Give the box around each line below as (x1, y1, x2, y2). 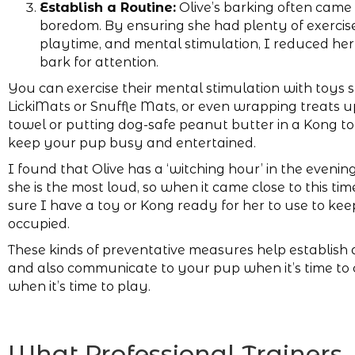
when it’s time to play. (8, 278, 151, 294)
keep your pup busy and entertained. (8, 135, 256, 151)
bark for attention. (40, 54, 158, 70)
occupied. (8, 216, 70, 231)
